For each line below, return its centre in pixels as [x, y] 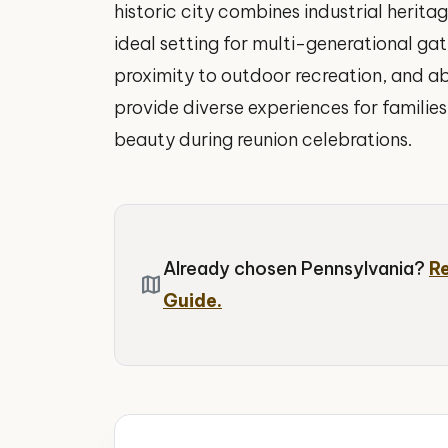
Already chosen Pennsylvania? [296, 268]
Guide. [192, 300]
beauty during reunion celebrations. [263, 139]
